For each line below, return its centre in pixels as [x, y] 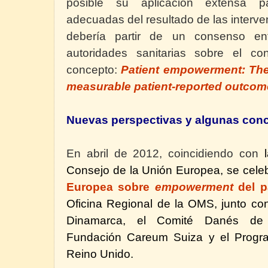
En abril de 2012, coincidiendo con [162, 153]
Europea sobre [111, 187]
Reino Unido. [100, 254]
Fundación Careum [118, 237]
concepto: [94, 69]
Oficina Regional [110, 203]
